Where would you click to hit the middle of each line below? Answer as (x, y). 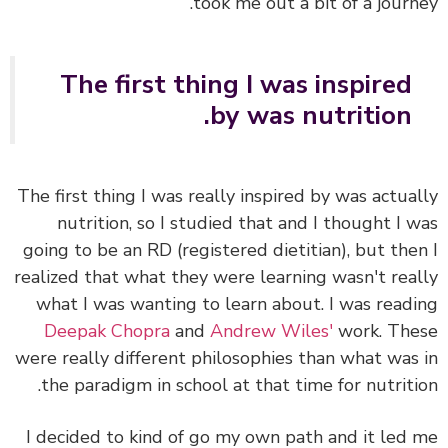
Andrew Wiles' (301, 331)
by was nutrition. (341, 116)
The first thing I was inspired (266, 85)
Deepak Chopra (137, 331)
